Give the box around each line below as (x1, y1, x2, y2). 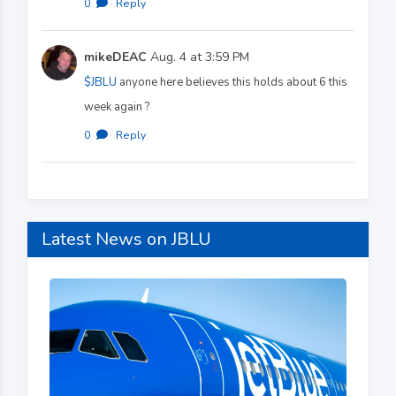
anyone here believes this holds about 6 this (117, 73, 347, 90)
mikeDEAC (84, 48, 147, 65)
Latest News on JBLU (42, 226, 211, 251)
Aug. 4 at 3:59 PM (147, 48, 249, 65)
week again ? (84, 98, 149, 115)
